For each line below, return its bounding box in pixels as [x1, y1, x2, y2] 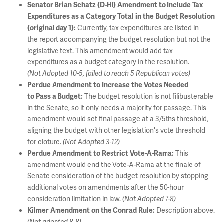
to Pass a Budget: [27, 92, 83, 101]
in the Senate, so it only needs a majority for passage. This [27, 103, 206, 112]
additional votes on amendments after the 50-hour [27, 183, 184, 192]
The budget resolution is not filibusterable [83, 92, 213, 101]
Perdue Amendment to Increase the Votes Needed [27, 81, 188, 89]
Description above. [155, 206, 215, 215]
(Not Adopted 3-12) [63, 138, 120, 146]
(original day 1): [27, 24, 76, 32]
